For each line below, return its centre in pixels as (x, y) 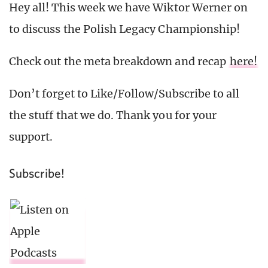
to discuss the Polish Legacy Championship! (125, 29)
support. (31, 136)
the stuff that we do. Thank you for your (113, 115)
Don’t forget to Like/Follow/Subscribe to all (124, 93)
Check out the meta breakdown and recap (119, 61)
